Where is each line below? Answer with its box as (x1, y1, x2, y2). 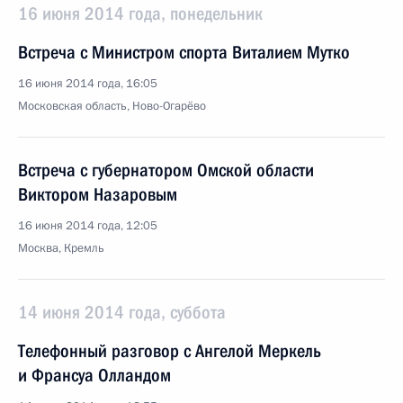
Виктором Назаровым (18, 184, 177, 205)
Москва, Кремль (18, 240, 104, 256)
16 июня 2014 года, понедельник (18, 3, 263, 24)
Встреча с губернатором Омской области (18, 159, 314, 181)
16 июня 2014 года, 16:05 (18, 76, 157, 92)
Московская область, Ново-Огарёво (18, 98, 206, 114)
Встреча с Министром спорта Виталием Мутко (18, 41, 350, 63)
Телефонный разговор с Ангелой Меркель (18, 340, 321, 362)
